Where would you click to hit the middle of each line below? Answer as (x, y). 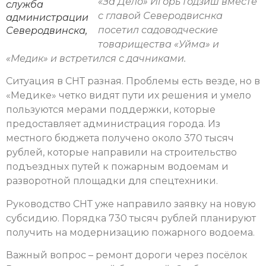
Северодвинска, (47, 31)
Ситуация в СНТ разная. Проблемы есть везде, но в (133, 81)
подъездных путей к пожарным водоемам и (117, 167)
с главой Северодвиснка (160, 16)
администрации (47, 18)
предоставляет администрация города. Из (113, 124)
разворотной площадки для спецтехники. (112, 181)
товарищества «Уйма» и (159, 45)
